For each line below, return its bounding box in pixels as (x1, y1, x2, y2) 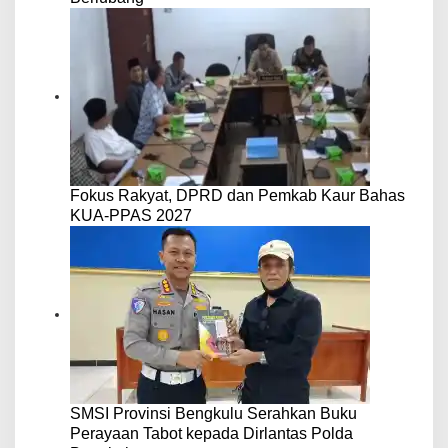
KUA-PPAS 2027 (70, 207, 192, 224)
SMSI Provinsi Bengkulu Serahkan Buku (70, 405, 357, 422)
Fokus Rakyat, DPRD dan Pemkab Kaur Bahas (70, 187, 405, 204)
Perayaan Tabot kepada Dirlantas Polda (70, 425, 353, 442)
